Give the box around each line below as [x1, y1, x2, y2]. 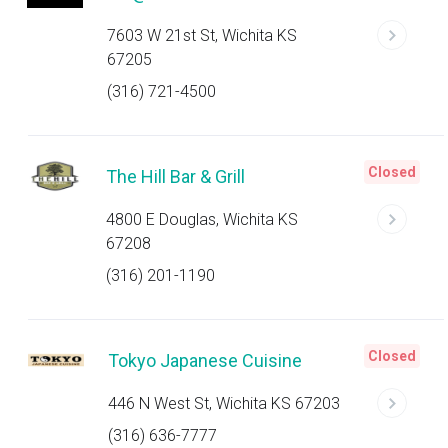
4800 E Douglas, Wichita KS [106, 210, 299, 229]
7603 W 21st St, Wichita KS [106, 26, 297, 45]
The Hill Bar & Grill [106, 166, 246, 187]
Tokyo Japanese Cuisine [108, 350, 302, 371]
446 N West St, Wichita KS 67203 [108, 394, 340, 413]
